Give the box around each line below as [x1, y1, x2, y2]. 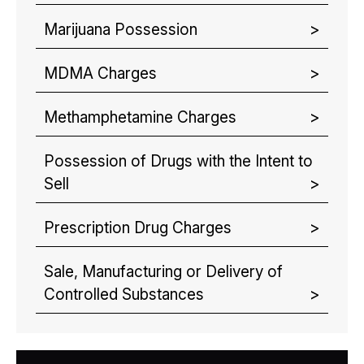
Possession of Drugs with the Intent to [44, 152, 313, 171]
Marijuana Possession [44, 20, 197, 39]
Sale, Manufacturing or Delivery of [44, 262, 283, 281]
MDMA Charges [44, 64, 157, 83]
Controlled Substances [44, 285, 204, 304]
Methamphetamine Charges [44, 108, 236, 127]
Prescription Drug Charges [44, 219, 232, 237]
